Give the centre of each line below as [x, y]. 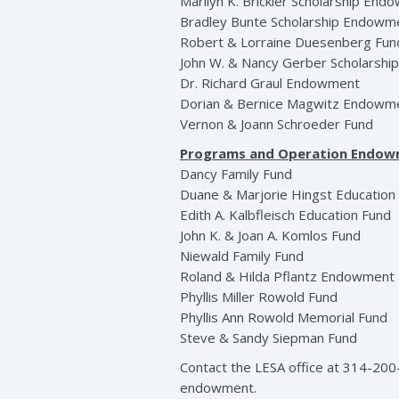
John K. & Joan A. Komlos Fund [270, 235]
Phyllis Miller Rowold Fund [259, 297]
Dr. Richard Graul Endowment [270, 83]
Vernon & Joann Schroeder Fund [277, 124]
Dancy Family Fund [236, 174]
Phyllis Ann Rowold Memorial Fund [284, 317]
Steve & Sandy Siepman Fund [269, 338]
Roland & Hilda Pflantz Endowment [287, 276]
